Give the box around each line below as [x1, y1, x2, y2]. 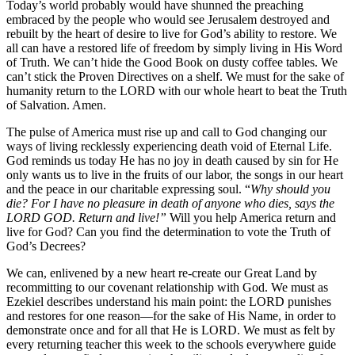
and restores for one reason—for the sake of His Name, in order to [6, 308, 336, 323]
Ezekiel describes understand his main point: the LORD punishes [6, 294, 331, 308]
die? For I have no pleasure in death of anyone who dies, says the [6, 196, 334, 210]
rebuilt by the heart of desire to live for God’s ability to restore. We [6, 26, 337, 40]
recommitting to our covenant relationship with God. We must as [6, 280, 328, 294]
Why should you [250, 181, 330, 196]
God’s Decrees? [6, 239, 86, 253]
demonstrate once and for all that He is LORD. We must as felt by [6, 323, 335, 337]
